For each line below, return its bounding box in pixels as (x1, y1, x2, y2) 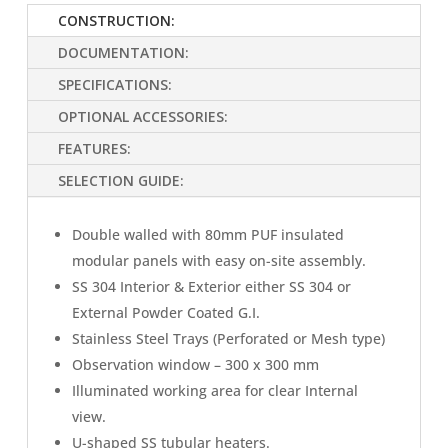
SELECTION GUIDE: (58, 171, 184, 190)
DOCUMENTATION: (58, 43, 189, 62)
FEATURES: (58, 139, 131, 158)
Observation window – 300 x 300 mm (72, 355, 319, 374)
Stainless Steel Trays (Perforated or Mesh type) (72, 329, 385, 348)
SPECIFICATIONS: (58, 75, 172, 94)
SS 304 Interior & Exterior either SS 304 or (72, 277, 351, 296)
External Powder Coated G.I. (72, 303, 260, 322)
